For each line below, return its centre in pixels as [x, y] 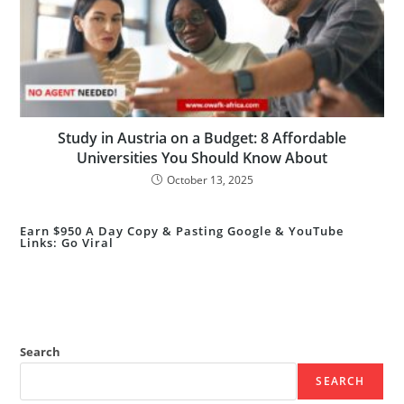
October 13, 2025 [210, 180]
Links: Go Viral [67, 243]
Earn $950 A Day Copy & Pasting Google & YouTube [182, 231]
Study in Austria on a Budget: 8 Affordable [202, 138]
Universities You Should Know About [202, 158]
